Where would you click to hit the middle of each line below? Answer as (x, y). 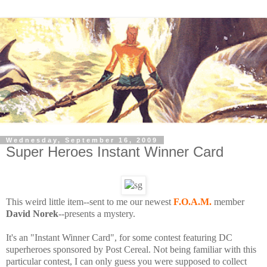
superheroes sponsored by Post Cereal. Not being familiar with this (131, 249)
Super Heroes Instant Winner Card (115, 152)
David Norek (32, 213)
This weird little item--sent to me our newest (90, 201)
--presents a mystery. (97, 213)
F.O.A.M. (193, 201)
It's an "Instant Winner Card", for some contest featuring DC (119, 237)
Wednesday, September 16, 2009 (82, 140)
